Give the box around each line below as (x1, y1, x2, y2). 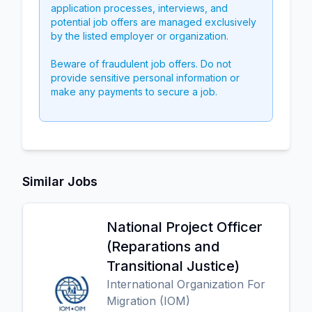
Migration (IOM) (107, 294, 190, 308)
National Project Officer (107, 219, 263, 235)
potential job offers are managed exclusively (51, 16, 256, 28)
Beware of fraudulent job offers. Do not (51, 58, 231, 70)
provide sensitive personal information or (51, 72, 240, 84)
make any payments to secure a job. (51, 86, 217, 97)
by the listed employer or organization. (51, 30, 228, 42)
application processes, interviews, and (51, 2, 228, 14)
